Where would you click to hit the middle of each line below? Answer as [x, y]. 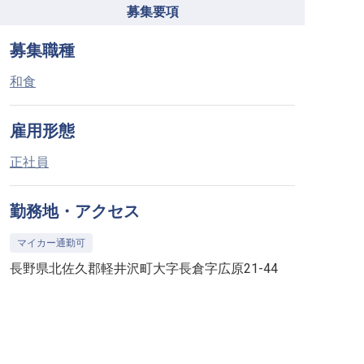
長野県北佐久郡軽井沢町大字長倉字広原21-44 [144, 269]
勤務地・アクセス [75, 211]
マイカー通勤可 [51, 243]
